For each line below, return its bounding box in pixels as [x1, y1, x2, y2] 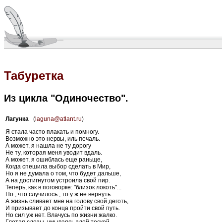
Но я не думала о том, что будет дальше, [5, 169, 121, 177]
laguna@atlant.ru [35, 115, 82, 122]
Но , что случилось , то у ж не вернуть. [5, 190, 112, 198]
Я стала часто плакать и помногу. [5, 128, 99, 135]
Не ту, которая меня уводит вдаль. [5, 149, 102, 156]
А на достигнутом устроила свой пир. [5, 176, 110, 184]
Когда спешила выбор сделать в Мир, [5, 163, 111, 170]
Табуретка [4, 68, 63, 82]
